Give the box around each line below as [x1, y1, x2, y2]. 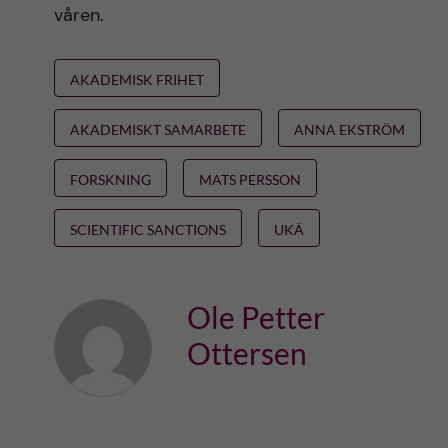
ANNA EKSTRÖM [293, 121, 405, 138]
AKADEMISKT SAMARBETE [69, 121, 246, 138]
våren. [53, 3, 104, 27]
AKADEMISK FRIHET [69, 71, 204, 88]
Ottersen [186, 335, 307, 371]
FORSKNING [69, 171, 151, 188]
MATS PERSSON [198, 171, 301, 188]
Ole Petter [186, 299, 325, 335]
